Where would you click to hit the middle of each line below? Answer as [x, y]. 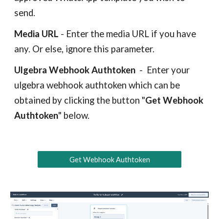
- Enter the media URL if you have [128, 34]
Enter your [167, 70]
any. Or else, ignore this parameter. [85, 49]
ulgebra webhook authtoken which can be [97, 85]
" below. [74, 115]
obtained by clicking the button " [80, 100]
